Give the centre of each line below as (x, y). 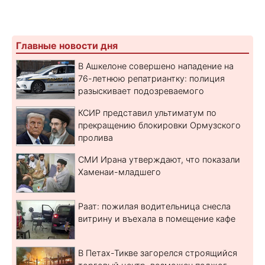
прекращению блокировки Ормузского (159, 125)
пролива (96, 138)
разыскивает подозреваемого (141, 91)
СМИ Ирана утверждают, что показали (159, 160)
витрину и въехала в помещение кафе (157, 219)
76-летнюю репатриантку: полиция (151, 79)
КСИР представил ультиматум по (147, 113)
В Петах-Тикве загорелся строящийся (158, 253)
